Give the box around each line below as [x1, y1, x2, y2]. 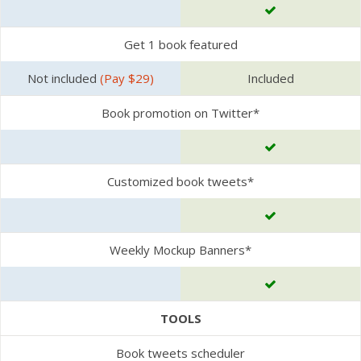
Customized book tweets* [107, 173, 254, 189]
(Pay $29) [100, 70, 154, 86]
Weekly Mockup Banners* [110, 242, 251, 258]
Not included [27, 70, 100, 86]
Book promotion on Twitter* [102, 105, 259, 121]
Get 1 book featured [123, 36, 238, 52]
